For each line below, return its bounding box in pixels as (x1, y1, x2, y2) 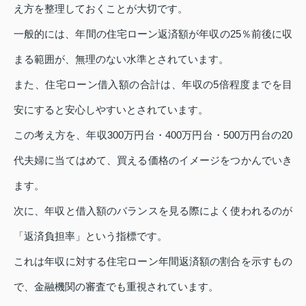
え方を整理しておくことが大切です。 (14, 2, 188, 14)
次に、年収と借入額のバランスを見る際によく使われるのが (14, 204, 292, 217)
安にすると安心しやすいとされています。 (14, 103, 208, 115)
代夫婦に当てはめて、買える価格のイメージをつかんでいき (14, 154, 292, 166)
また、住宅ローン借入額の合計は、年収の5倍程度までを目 (14, 78, 292, 90)
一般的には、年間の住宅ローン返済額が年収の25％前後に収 (14, 27, 292, 40)
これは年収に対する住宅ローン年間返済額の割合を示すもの (14, 255, 292, 267)
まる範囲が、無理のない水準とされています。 (14, 53, 229, 65)
